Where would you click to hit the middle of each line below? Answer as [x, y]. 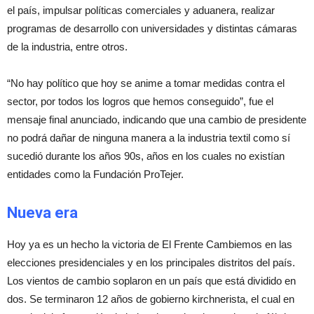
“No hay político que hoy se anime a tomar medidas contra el [146, 83]
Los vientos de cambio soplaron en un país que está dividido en [151, 281]
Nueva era [42, 213]
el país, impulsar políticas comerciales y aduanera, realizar [141, 10]
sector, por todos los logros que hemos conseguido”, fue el [140, 101]
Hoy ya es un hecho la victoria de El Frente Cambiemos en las [150, 244]
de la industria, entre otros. [67, 47]
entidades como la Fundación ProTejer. [95, 174]
